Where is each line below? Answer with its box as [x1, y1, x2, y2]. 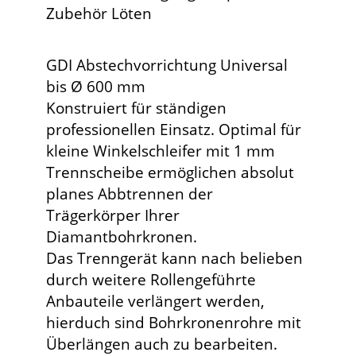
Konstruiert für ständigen [46, 97, 227, 119]
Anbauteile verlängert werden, [46, 290, 265, 312]
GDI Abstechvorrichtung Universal [46, 54, 288, 76]
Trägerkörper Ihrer [46, 204, 180, 226]
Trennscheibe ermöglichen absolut [46, 161, 295, 184]
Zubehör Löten [46, 2, 153, 24]
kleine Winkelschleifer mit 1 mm [46, 140, 276, 162]
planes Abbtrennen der [46, 183, 214, 205]
